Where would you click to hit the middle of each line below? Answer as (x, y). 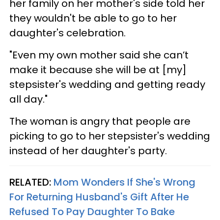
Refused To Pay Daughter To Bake (92, 211)
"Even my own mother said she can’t (99, 55)
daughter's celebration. (68, 33)
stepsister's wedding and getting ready (107, 84)
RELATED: (31, 182)
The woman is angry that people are (100, 121)
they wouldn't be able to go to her (93, 18)
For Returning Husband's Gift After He (99, 197)
